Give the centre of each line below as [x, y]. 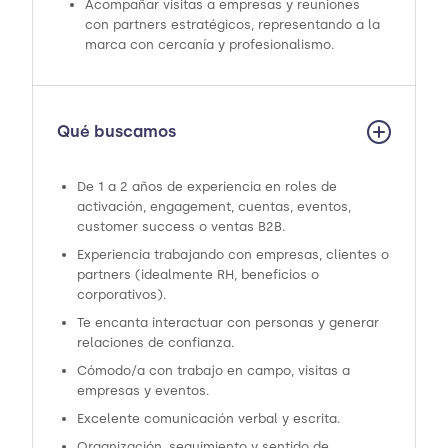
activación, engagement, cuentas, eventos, [214, 206]
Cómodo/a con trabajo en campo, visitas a [213, 370]
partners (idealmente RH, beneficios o [198, 274]
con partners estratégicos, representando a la [232, 24]
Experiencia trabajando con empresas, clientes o [233, 254]
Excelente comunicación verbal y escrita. [209, 418]
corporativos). [122, 294]
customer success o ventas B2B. [181, 226]
